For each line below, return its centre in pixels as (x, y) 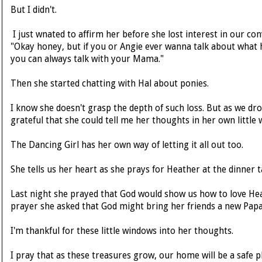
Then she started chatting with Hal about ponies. (110, 84)
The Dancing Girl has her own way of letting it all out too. (127, 145)
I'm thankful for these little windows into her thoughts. (122, 231)
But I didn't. (34, 10)
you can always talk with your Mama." (87, 59)
